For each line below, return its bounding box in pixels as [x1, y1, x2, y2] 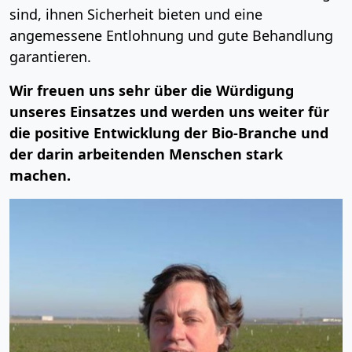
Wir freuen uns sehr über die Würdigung [9, 80, 294, 100]
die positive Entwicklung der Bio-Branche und [9, 123, 328, 142]
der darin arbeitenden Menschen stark [9, 144, 283, 163]
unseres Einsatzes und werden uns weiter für [9, 101, 329, 121]
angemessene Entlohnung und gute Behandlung [9, 25, 333, 45]
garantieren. [9, 46, 91, 66]
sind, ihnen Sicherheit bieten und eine [9, 4, 262, 24]
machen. [9, 165, 71, 185]
